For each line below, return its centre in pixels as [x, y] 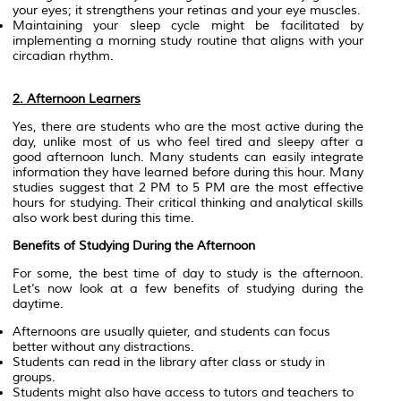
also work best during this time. [103, 218]
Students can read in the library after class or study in [169, 362]
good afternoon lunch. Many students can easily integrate [188, 157]
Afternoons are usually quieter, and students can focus [171, 331]
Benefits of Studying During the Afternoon [134, 245]
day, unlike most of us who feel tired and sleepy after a [188, 141]
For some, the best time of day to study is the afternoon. [188, 273]
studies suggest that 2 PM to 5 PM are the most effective [188, 187]
